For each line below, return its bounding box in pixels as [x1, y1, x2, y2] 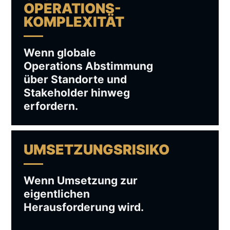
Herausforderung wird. [24, 201, 144, 214]
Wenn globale [24, 46, 96, 59]
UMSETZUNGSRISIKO [24, 141, 169, 158]
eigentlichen [24, 187, 90, 200]
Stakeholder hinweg [24, 86, 130, 99]
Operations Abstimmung [24, 60, 153, 72]
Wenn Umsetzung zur [24, 174, 138, 187]
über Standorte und [24, 73, 127, 86]
